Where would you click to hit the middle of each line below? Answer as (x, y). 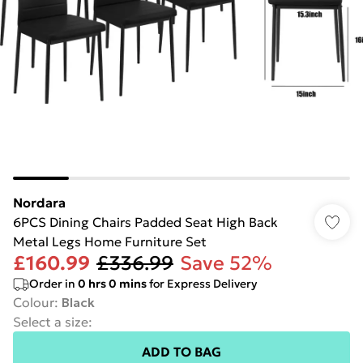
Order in (53, 284)
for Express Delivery (202, 284)
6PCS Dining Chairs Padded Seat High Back (145, 222)
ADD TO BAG (181, 352)
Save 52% (226, 263)
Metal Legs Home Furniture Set (110, 241)
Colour (34, 302)
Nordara (39, 203)
